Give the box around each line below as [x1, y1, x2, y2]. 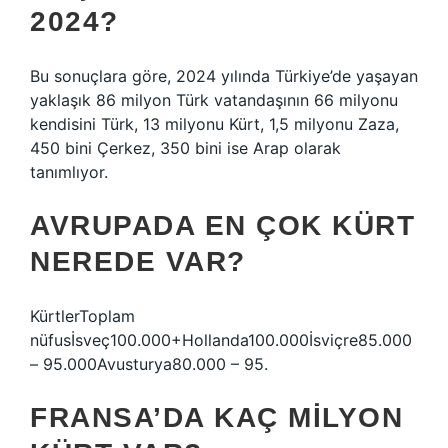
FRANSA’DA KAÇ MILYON [30, 402, 403, 433]
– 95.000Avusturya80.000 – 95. [30, 354, 268, 374]
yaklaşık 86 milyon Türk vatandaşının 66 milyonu [30, 90, 398, 110]
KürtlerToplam [30, 306, 135, 326]
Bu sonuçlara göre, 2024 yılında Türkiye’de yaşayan [30, 66, 418, 86]
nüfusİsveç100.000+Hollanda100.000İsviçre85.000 [30, 330, 412, 350]
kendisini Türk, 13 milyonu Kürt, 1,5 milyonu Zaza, [30, 114, 399, 134]
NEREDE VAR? [30, 246, 246, 277]
